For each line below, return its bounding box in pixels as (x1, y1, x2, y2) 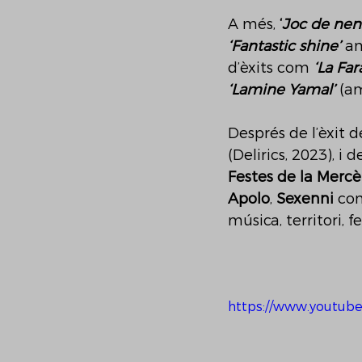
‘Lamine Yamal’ (228, 81, 335, 99)
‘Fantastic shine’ (228, 37, 341, 55)
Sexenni (276, 190, 338, 208)
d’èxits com (228, 59, 314, 77)
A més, (228, 15, 280, 33)
